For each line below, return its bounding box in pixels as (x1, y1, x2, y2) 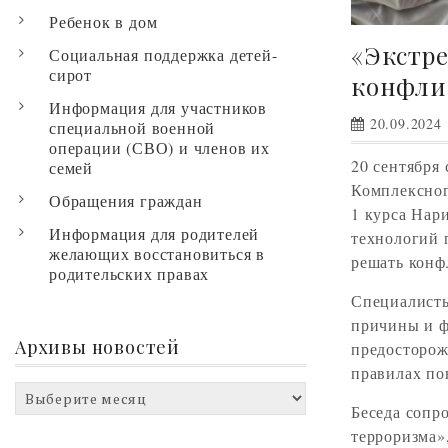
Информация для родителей (49, 222, 260, 244)
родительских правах (49, 262, 210, 284)
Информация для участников (49, 96, 267, 118)
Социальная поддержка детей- (49, 43, 278, 65)
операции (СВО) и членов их (49, 136, 270, 158)
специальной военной (49, 116, 216, 138)
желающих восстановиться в (49, 242, 266, 264)
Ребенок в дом (49, 10, 158, 32)
